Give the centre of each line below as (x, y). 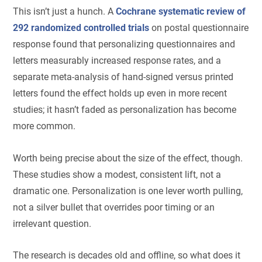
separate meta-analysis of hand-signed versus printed (123, 77)
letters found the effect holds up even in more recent (120, 94)
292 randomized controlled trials (81, 28)
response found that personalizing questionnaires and (124, 44)
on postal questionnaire (199, 28)
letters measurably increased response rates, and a (117, 61)
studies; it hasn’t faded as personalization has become (125, 110)
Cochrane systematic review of (181, 12)
